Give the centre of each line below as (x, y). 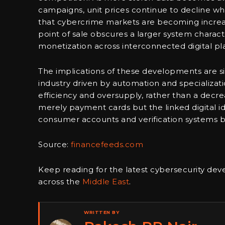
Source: (54, 145)
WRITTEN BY (101, 212)
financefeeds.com (107, 145)
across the (60, 182)
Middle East (105, 182)
